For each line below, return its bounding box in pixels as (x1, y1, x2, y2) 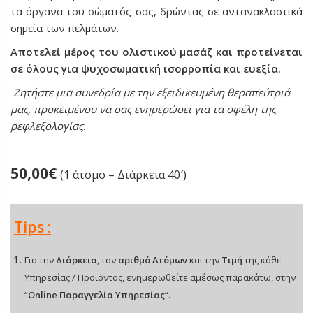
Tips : (14, 217, 51, 237)
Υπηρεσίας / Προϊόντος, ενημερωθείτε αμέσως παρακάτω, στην (24, 271, 296, 284)
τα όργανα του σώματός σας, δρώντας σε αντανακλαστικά (10, 4, 303, 18)
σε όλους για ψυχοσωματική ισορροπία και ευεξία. (10, 61, 281, 75)
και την (187, 254, 219, 266)
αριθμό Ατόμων (118, 254, 187, 266)
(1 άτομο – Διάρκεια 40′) (60, 167, 187, 182)
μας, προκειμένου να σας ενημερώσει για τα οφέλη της (10, 102, 276, 116)
